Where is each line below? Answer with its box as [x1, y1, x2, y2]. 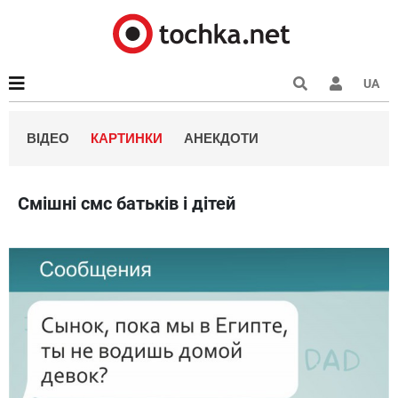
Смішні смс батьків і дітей [18, 193, 235, 214]
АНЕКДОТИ [184, 131, 259, 146]
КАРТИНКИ [91, 131, 163, 146]
